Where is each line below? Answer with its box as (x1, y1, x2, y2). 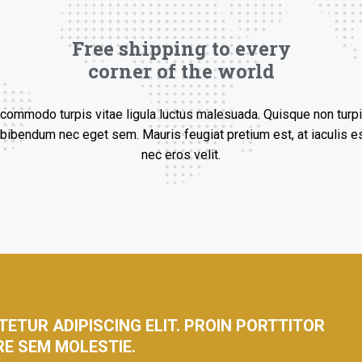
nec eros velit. (141, 147, 221, 162)
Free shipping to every (71, 36, 291, 61)
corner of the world (87, 58, 275, 84)
